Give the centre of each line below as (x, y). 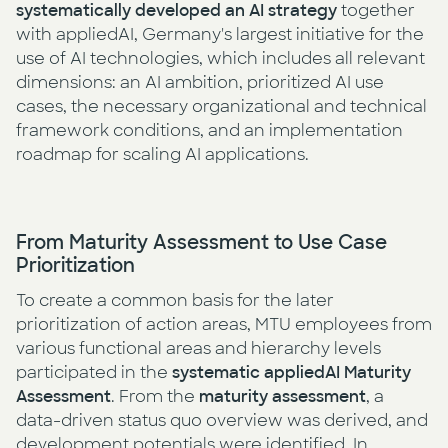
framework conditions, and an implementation (209, 131)
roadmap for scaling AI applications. (162, 155)
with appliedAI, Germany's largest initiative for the (220, 35)
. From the (155, 397)
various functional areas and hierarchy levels (198, 349)
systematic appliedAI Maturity (291, 373)
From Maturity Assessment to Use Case (201, 243)
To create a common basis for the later (175, 301)
